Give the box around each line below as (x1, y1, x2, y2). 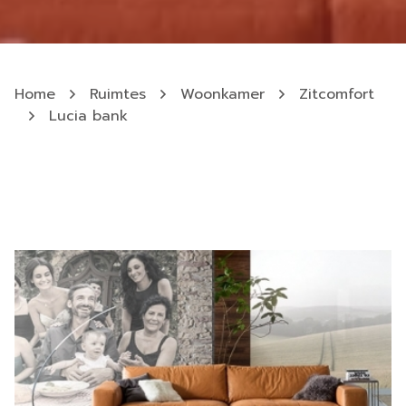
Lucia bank (49, 105, 128, 127)
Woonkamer (180, 83, 265, 105)
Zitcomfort (299, 83, 374, 105)
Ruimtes (90, 83, 146, 105)
